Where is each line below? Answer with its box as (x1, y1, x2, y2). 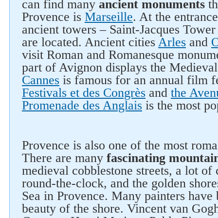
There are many (22, 151, 107, 165)
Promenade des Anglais (22, 98, 142, 112)
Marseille (85, 10, 133, 24)
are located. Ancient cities (22, 35, 158, 49)
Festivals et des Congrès (22, 86, 145, 100)
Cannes (22, 73, 59, 87)
